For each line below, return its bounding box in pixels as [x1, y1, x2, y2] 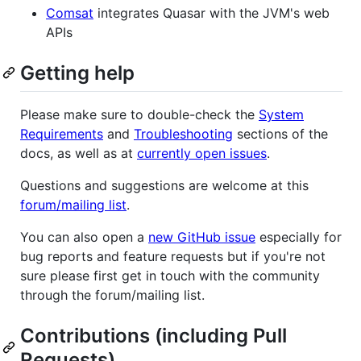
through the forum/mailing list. [20, 287, 205, 304]
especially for [255, 229, 342, 246]
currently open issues [137, 145, 267, 162]
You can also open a [20, 229, 148, 246]
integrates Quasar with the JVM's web [93, 5, 330, 22]
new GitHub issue [148, 229, 255, 246]
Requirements [20, 126, 103, 143]
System [259, 106, 304, 123]
